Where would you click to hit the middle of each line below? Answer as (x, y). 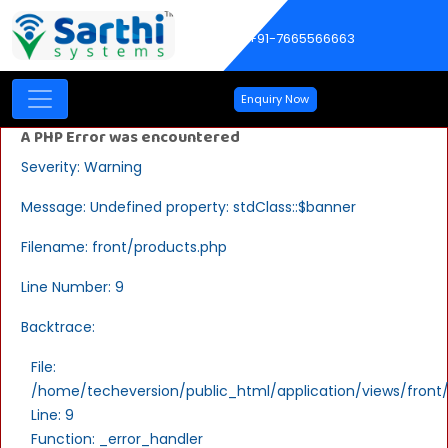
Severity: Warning (81, 166)
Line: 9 (52, 414)
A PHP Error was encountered (130, 137)
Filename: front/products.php (124, 246)
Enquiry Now (275, 98)
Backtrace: (58, 326)
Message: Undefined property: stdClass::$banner (188, 206)
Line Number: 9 (72, 286)
